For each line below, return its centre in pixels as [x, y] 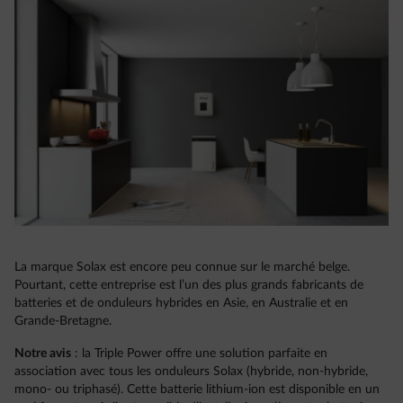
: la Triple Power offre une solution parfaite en [199, 354]
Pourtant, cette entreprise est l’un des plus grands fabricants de [189, 286]
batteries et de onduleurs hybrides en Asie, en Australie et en [181, 304]
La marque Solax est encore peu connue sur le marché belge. [182, 268]
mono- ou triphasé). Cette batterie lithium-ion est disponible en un [197, 390]
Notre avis [43, 354]
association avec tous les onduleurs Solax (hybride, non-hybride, [191, 372]
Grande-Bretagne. [63, 322]
